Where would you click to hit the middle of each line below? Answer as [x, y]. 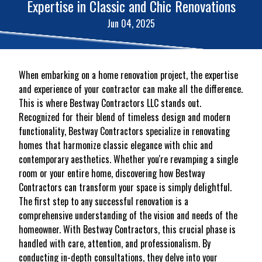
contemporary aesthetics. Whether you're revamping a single [128, 159]
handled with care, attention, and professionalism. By [115, 243]
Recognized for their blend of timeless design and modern [125, 117]
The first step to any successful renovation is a [104, 201]
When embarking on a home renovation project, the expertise [128, 75]
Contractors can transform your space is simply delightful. [125, 187]
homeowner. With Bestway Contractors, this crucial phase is [127, 229]
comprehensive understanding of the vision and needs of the [128, 215]
